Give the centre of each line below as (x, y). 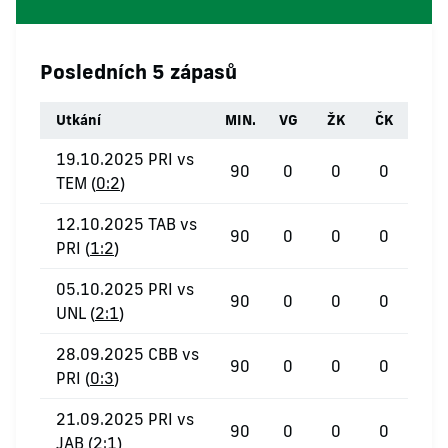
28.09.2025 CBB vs (127, 354)
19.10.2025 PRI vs (125, 159)
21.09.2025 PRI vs (125, 419)
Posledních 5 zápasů (138, 71)
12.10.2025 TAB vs (126, 224)
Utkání (78, 120)
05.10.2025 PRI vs (125, 289)
